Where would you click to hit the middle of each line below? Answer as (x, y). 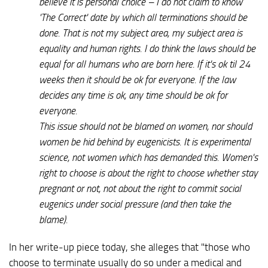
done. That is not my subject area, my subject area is (141, 33)
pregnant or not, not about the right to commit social (140, 188)
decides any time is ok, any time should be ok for (133, 95)
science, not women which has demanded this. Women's (148, 157)
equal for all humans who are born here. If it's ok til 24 (145, 64)
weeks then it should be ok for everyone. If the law (137, 79)
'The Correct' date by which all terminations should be (143, 17)
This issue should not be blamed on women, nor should (145, 126)
